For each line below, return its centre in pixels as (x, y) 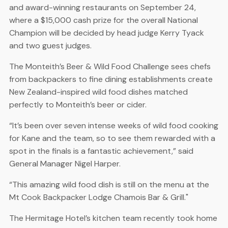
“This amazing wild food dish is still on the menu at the (109, 184)
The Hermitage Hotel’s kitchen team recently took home (113, 218)
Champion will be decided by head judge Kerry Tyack (106, 33)
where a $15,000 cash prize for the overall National (103, 20)
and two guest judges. (50, 45)
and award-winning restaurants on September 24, (102, 7)
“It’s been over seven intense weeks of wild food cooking (113, 125)
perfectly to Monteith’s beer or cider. (78, 104)
